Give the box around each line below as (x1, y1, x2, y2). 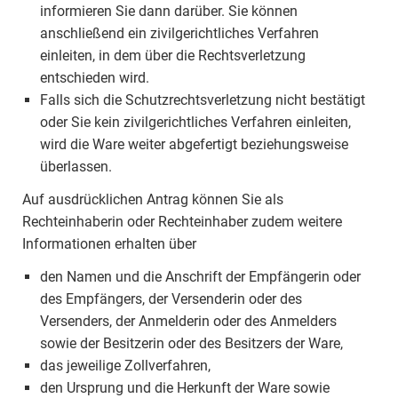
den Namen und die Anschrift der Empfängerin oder (40, 268, 361, 285)
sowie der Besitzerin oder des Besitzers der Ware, (40, 335, 343, 352)
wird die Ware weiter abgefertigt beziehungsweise (40, 136, 348, 153)
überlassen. (40, 158, 112, 175)
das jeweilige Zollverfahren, (40, 357, 211, 374)
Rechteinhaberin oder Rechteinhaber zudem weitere (22, 213, 342, 230)
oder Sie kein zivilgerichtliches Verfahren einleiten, (40, 114, 351, 131)
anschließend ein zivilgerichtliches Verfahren (40, 25, 319, 42)
